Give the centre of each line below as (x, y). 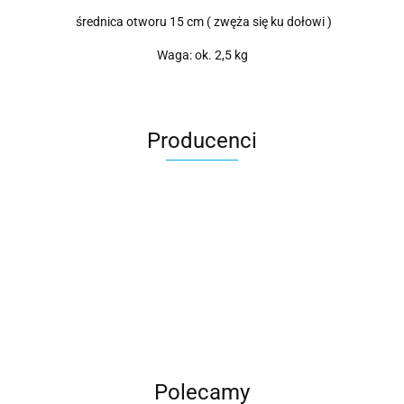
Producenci (202, 141)
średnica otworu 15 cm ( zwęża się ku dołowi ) (202, 22)
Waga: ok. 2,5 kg (202, 55)
